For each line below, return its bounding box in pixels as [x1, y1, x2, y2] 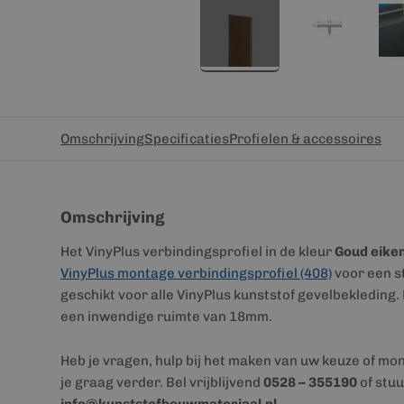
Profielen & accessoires [229, 131, 381, 147]
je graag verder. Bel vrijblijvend [60, 374, 263, 390]
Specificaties [144, 131, 229, 147]
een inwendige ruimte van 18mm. [60, 308, 272, 325]
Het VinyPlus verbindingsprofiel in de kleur [60, 243, 335, 260]
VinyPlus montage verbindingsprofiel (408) [60, 265, 332, 281]
